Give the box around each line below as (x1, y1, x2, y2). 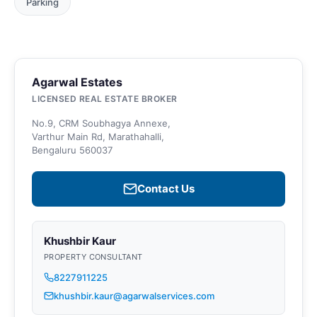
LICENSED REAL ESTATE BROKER (32, 93, 178, 104)
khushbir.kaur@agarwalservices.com (54, 289, 214, 301)
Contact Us (137, 181, 195, 195)
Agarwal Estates (32, 74, 122, 89)
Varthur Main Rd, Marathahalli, (32, 130, 164, 142)
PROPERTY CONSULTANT (44, 251, 143, 262)
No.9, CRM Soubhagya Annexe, (32, 117, 171, 129)
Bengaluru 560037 (32, 144, 113, 156)
